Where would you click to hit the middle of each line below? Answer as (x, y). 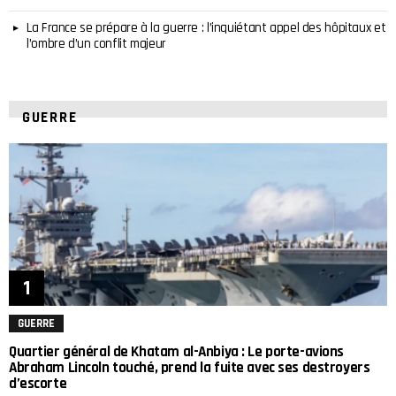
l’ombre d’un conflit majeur (96, 44)
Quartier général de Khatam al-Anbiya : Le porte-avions (177, 351)
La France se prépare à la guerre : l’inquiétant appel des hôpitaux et (206, 28)
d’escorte (38, 383)
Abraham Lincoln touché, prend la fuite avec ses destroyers (190, 367)
